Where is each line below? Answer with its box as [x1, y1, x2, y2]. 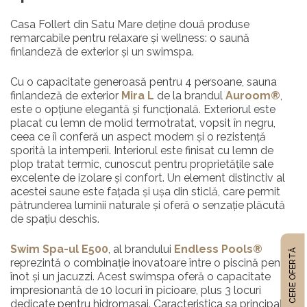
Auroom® [225, 89, 280, 103]
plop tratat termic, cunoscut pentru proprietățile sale [10, 158, 273, 171]
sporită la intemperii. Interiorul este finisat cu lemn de [10, 144, 273, 158]
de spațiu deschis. [10, 212, 99, 226]
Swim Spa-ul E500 [10, 243, 108, 256]
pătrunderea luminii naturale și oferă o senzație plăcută [10, 199, 285, 212]
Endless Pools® [174, 243, 262, 256]
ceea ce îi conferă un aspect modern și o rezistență [10, 130, 266, 144]
